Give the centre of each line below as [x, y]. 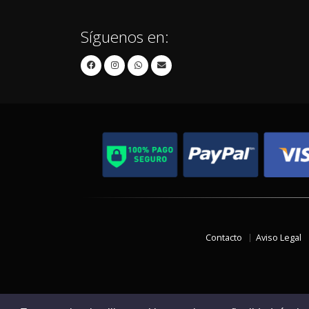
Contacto [224, 238]
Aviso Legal [279, 238]
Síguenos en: [125, 37]
